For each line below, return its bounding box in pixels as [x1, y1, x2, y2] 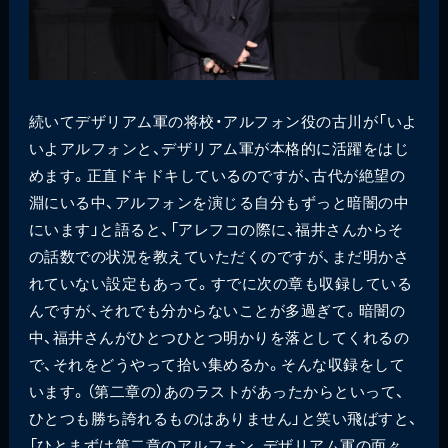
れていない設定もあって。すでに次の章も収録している [28, 271, 413, 293]
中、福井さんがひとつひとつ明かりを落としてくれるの [28, 325, 410, 347]
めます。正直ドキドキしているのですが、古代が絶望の [28, 163, 406, 185]
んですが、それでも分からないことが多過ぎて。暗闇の [28, 298, 406, 320]
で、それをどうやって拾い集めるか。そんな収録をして [28, 352, 406, 374]
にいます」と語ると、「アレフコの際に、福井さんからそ [28, 217, 404, 239]
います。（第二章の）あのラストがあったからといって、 [28, 379, 405, 401]
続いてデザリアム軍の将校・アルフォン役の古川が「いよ [28, 109, 418, 131]
